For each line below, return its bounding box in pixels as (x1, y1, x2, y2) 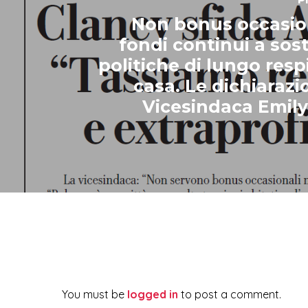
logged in (127, 287, 178, 302)
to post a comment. (178, 287, 281, 302)
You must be (62, 287, 127, 302)
